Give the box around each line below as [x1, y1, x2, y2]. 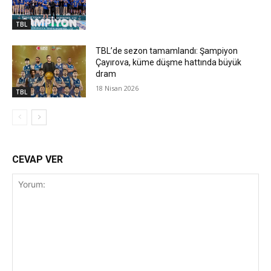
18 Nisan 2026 [96, 83, 139, 93]
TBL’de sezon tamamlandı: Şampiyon [96, 46, 238, 56]
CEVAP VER [12, 153, 63, 165]
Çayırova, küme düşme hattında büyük [96, 57, 242, 67]
